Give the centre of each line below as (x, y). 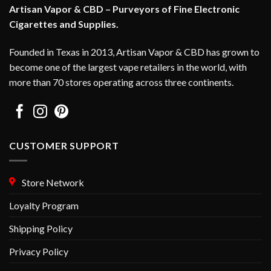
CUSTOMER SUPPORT (64, 146)
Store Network (51, 182)
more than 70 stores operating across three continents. (121, 82)
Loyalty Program (44, 205)
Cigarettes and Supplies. (64, 24)
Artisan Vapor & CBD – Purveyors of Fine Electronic (124, 8)
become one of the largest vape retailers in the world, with (128, 67)
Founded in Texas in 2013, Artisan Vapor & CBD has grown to (134, 51)
